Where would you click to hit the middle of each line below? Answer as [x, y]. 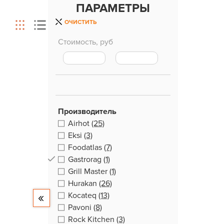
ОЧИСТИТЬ [80, 22]
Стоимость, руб [85, 42]
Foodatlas [85, 147]
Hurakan [82, 183]
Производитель [87, 111]
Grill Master [88, 171]
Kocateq [82, 195]
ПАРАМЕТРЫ [113, 8]
